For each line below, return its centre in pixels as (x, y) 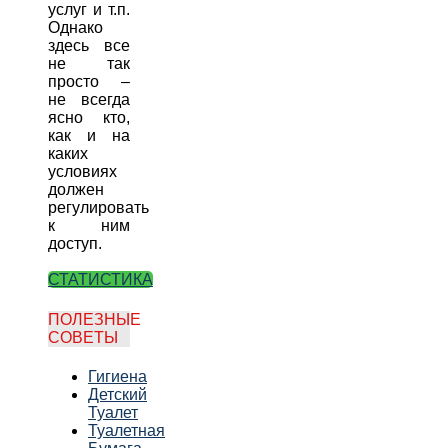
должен (76, 190)
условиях (82, 172)
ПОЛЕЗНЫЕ (94, 319)
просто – (89, 82)
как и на (89, 136)
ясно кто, (89, 118)
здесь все (89, 46)
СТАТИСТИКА (100, 280)
